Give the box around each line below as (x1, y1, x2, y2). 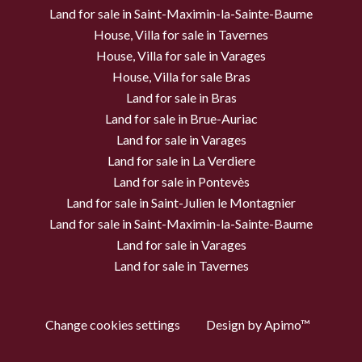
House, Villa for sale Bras (112, 69, 250, 85)
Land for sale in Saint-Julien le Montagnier (66, 195, 296, 211)
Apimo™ (264, 317, 310, 333)
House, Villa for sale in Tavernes (94, 27, 268, 43)
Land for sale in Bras (125, 90, 237, 106)
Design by (206, 317, 264, 333)
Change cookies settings (45, 317, 180, 333)
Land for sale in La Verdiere (107, 153, 255, 169)
